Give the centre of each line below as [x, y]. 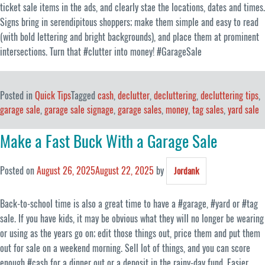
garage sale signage [79, 109]
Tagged [84, 95]
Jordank [186, 171]
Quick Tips [53, 95]
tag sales [208, 109]
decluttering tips [230, 95]
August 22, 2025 [125, 170]
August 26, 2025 [66, 170]
